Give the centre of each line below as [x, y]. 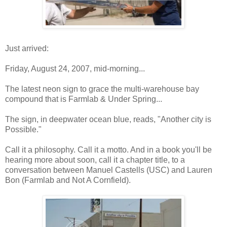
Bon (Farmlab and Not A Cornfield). [68, 180]
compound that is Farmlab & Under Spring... [84, 99]
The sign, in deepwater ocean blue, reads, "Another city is [108, 119]
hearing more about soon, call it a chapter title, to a [95, 160]
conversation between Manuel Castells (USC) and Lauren [109, 170]
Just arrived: [27, 48]
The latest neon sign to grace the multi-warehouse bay [102, 89]
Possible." [23, 129]
